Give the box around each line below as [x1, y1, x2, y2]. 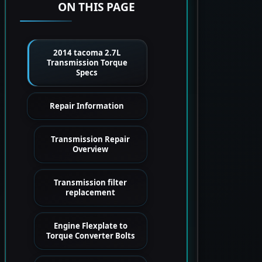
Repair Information [50, 101, 125, 111]
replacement [65, 187, 116, 198]
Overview [73, 144, 109, 154]
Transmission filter [54, 177, 127, 188]
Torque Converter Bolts [46, 230, 135, 241]
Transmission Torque [46, 57, 127, 68]
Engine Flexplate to [53, 220, 127, 231]
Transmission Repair [51, 134, 130, 144]
